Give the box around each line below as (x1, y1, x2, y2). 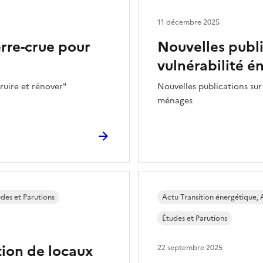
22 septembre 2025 (157, 242, 222, 253)
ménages (157, 95, 193, 107)
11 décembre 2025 (157, 17, 220, 28)
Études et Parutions (162, 213, 227, 224)
